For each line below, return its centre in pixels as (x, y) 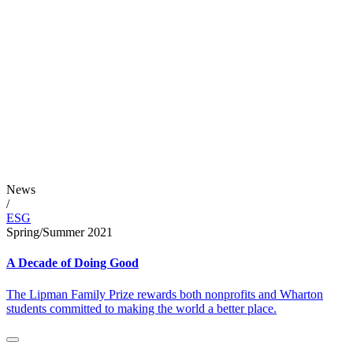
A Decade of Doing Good (72, 263)
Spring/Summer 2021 (59, 232)
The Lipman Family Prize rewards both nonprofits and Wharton (165, 294)
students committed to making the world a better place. (141, 308)
